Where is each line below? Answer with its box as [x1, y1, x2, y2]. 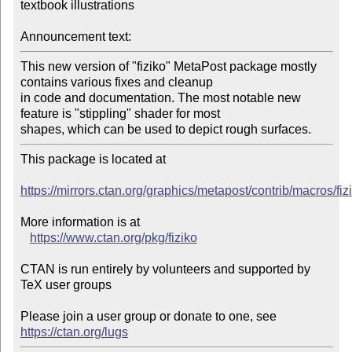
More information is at [20, 215, 140, 229]
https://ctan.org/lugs [20, 325, 128, 339]
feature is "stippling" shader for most [20, 107, 220, 121]
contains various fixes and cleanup [20, 75, 213, 90]
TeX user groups [20, 278, 112, 292]
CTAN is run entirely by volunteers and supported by [20, 262, 310, 277]
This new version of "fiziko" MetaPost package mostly [20, 60, 317, 74]
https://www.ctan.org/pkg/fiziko [29, 231, 197, 245]
